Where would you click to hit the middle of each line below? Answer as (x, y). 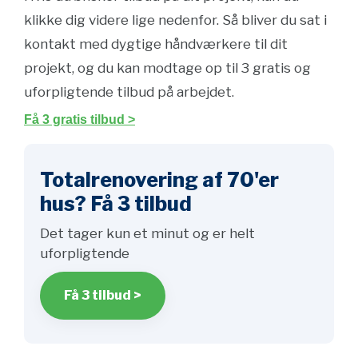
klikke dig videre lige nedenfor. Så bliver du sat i (175, 20)
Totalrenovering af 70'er (159, 180)
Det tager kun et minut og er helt (147, 233)
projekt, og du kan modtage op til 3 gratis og (167, 68)
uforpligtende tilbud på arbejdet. (129, 92)
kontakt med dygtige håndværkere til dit (156, 44)
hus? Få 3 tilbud (116, 204)
